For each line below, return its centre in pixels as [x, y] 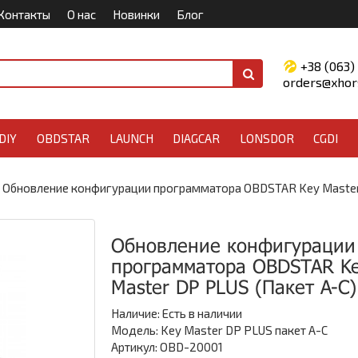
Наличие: [137, 313]
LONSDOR [267, 138]
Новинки [136, 14]
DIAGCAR [197, 138]
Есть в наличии [202, 313]
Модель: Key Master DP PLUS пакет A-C [219, 330]
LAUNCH [131, 138]
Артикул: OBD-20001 [167, 347]
